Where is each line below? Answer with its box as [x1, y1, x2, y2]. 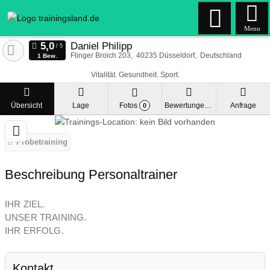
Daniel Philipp [70, 40, 132, 52]
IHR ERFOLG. [5, 225, 64, 236]
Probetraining [16, 137, 68, 147]
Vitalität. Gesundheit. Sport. [90, 71, 180, 78]
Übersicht [11, 101, 43, 110]
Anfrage [230, 101, 257, 110]
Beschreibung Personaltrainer [5, 166, 177, 182]
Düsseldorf [159, 52, 195, 59]
